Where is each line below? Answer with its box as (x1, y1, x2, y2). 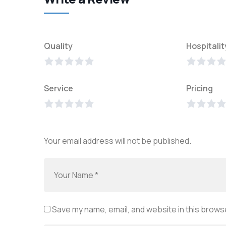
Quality (44, 40, 73, 52)
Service (44, 83, 73, 94)
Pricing (186, 83, 213, 94)
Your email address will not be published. (44, 135, 191, 147)
